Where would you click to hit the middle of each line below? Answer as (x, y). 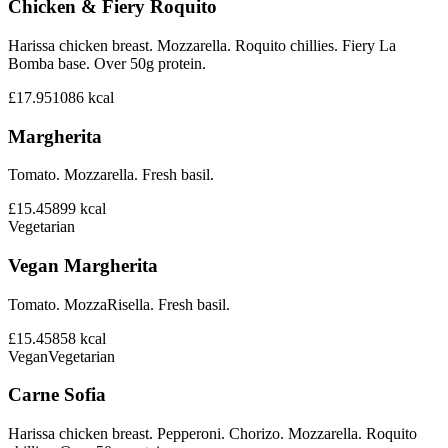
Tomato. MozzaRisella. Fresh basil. (119, 304)
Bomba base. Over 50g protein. (107, 63)
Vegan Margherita (83, 265)
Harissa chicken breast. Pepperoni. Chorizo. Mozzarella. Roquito (212, 434)
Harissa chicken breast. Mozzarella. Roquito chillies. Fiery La (202, 45)
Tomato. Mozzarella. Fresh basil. (111, 175)
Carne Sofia (57, 395)
